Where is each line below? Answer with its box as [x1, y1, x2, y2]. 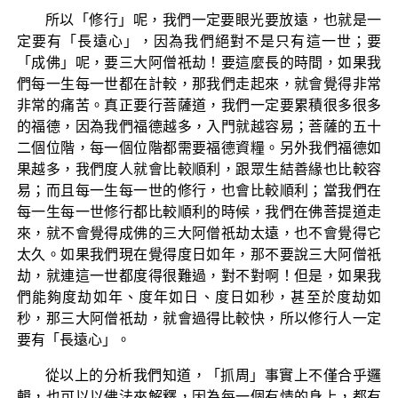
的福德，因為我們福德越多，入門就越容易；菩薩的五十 [16, 118, 382, 134]
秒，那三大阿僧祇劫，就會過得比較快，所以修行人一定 [16, 310, 382, 326]
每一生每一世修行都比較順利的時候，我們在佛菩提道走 [16, 203, 382, 219]
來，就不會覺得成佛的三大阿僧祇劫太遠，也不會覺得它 [16, 225, 382, 241]
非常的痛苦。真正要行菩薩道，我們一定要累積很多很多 [16, 97, 382, 113]
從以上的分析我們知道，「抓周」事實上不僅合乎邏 [44, 367, 382, 383]
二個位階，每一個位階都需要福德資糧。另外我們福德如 [16, 139, 382, 155]
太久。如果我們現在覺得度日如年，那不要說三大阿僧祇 [16, 246, 382, 262]
